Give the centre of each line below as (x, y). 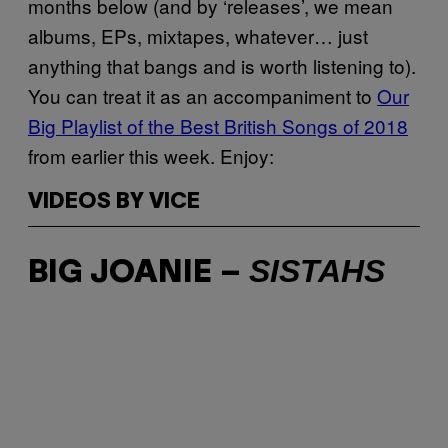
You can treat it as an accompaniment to (202, 95)
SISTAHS (317, 271)
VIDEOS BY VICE (114, 201)
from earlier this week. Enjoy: (151, 155)
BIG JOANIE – (138, 274)
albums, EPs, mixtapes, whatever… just (198, 35)
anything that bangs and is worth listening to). (222, 65)
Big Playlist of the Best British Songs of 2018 (218, 125)
